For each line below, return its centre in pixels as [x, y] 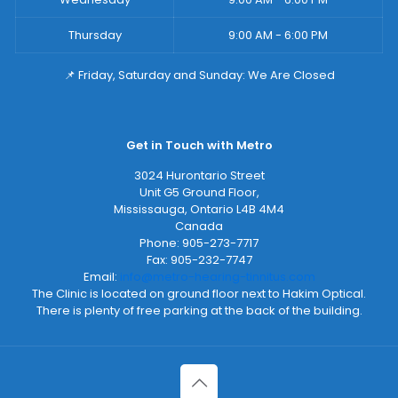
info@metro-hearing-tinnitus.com [217, 277]
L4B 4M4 [260, 209]
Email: [101, 277]
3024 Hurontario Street [199, 175]
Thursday [95, 35]
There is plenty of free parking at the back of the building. [199, 310]
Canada [199, 226]
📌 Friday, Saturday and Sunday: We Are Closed [199, 75]
